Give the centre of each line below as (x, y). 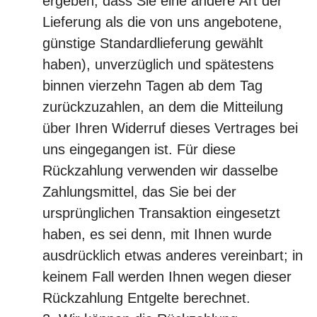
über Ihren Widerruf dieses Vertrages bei (170, 128)
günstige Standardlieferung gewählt (153, 43)
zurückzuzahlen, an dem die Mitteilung (163, 107)
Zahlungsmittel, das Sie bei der (139, 192)
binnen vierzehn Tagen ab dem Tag (152, 86)
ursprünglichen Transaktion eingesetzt (161, 213)
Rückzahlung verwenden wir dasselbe (160, 171)
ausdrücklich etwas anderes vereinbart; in (173, 255)
